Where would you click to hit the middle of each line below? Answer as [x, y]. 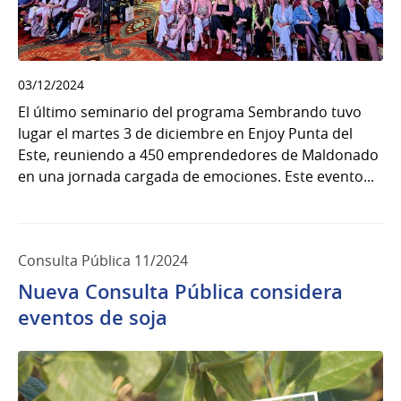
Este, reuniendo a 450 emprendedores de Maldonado [198, 154]
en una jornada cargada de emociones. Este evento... [196, 176]
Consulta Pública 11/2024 [103, 260]
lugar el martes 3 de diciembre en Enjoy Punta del [185, 133]
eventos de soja [93, 317]
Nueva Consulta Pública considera [180, 291]
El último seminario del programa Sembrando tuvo [190, 111]
